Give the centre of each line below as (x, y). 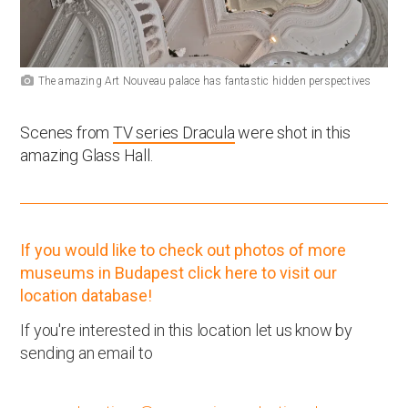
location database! (87, 296)
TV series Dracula (174, 133)
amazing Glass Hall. (87, 156)
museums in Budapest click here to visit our (179, 273)
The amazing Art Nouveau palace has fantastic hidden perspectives (204, 82)
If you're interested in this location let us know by (187, 331)
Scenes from (67, 133)
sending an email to (87, 353)
